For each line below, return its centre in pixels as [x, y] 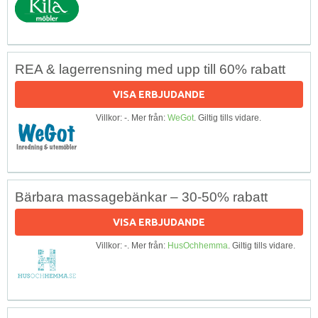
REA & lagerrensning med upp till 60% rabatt [150, 69]
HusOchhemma [198, 245]
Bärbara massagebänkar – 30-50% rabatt [141, 197]
